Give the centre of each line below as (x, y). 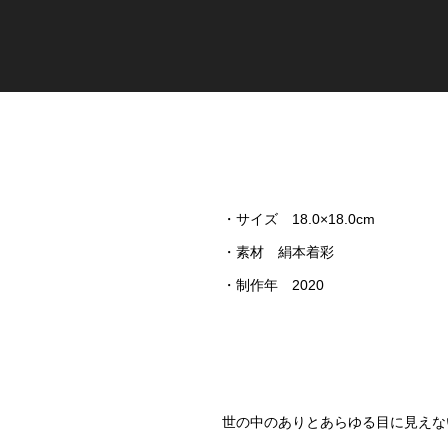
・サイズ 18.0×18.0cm (298, 219)
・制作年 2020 (273, 285)
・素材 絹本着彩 (278, 252)
